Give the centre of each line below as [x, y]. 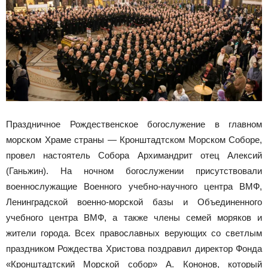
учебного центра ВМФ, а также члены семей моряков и [134, 218]
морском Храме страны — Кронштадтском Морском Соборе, [134, 140]
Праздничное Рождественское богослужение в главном [134, 124]
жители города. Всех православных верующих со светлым [134, 233]
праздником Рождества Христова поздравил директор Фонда [134, 249]
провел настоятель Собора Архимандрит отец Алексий [134, 156]
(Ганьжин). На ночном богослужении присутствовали [134, 171]
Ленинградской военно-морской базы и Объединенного [134, 202]
